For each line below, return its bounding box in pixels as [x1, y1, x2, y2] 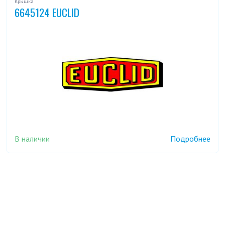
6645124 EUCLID [15, 5, 79, 21]
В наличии [15, 133, 50, 144]
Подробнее [170, 134, 210, 144]
